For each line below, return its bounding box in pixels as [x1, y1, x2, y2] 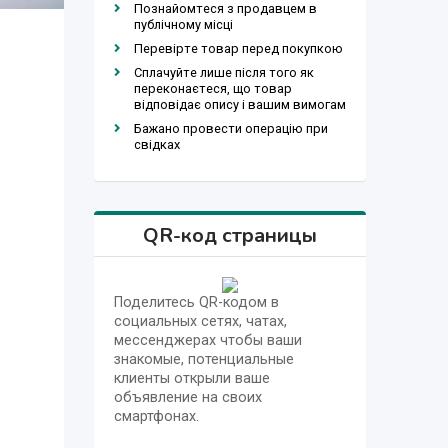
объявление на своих [113, 388, 262, 406]
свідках [133, 136, 180, 152]
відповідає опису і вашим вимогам [133, 96, 346, 112]
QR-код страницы [142, 221, 317, 249]
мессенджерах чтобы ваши [113, 331, 302, 349]
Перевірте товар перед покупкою [133, 40, 343, 56]
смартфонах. [113, 407, 199, 425]
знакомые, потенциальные [113, 350, 294, 368]
